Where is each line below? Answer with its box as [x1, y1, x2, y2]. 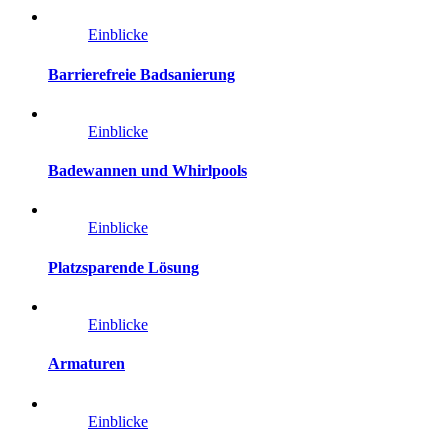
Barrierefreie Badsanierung [48, 65, 235, 83]
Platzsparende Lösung [48, 258, 199, 276]
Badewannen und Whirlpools [48, 162, 247, 180]
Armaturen [48, 355, 125, 373]
